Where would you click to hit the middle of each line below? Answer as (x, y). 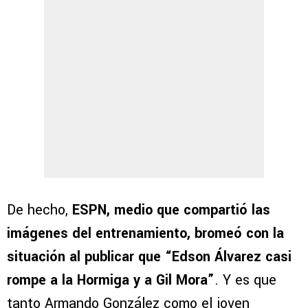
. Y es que (245, 280)
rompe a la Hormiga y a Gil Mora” (111, 280)
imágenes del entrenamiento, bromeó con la (145, 234)
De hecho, (40, 210)
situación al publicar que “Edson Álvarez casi (149, 257)
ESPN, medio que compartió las (171, 210)
